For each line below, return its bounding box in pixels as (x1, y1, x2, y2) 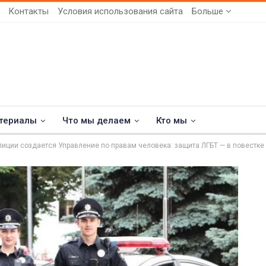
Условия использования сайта (58, 6, 183, 17)
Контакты (8, 6, 49, 17)
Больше (192, 6, 226, 17)
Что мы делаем (62, 115, 131, 126)
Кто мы (156, 115, 187, 126)
